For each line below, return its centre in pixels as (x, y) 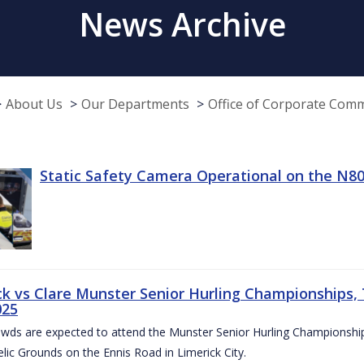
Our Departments (135, 104)
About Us (34, 104)
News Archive (182, 24)
